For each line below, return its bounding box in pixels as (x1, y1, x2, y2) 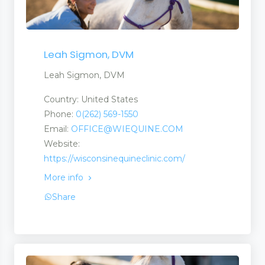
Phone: (44, 109, 76, 120)
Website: (44, 138, 80, 150)
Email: (44, 124, 71, 135)
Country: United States (44, 94, 138, 105)
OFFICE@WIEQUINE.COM (71, 124, 183, 135)
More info (44, 172, 86, 183)
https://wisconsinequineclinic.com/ (44, 153, 185, 164)
